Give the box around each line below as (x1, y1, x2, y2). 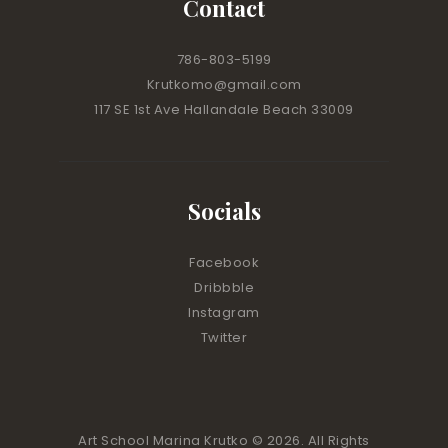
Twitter (200, 327, 248, 347)
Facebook (189, 252, 259, 272)
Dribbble (194, 277, 254, 297)
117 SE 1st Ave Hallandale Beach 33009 (94, 99, 354, 119)
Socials (187, 195, 261, 226)
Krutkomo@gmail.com (146, 74, 302, 94)
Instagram (188, 302, 260, 322)
